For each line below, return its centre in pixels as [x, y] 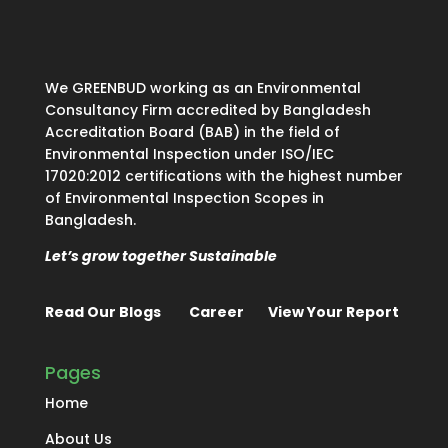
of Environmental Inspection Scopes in [184, 198]
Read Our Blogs [102, 312]
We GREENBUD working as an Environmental [202, 88]
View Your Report [333, 312]
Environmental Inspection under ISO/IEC [189, 154]
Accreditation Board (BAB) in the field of [192, 132]
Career [216, 312]
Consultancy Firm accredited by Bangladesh [207, 110]
